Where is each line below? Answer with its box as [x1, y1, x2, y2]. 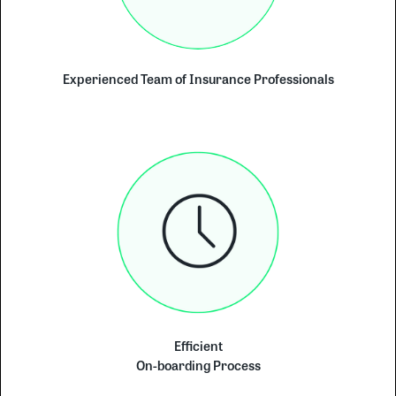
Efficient [173, 340, 223, 354]
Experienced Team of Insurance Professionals [62, 73, 334, 87]
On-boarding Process [135, 360, 261, 373]
